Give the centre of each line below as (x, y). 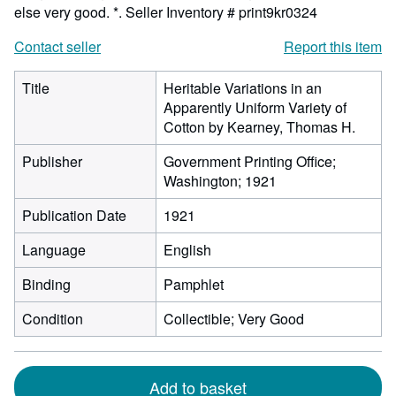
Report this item (333, 46)
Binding (46, 284)
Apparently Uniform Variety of (255, 107)
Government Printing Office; (250, 161)
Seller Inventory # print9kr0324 (221, 12)
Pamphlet (194, 284)
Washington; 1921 (220, 181)
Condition (53, 319)
